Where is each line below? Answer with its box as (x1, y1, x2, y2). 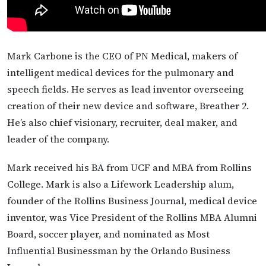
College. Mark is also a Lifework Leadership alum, (7, 177, 234, 191)
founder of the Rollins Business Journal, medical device (7, 194, 257, 207)
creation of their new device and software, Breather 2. (7, 99, 249, 113)
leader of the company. (7, 132, 109, 146)
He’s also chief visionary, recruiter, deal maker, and (7, 116, 237, 129)
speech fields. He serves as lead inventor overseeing (7, 83, 243, 96)
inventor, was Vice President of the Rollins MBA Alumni (7, 210, 257, 224)
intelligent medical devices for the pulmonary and (7, 66, 234, 80)
